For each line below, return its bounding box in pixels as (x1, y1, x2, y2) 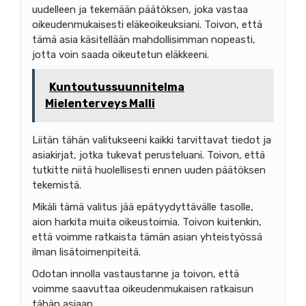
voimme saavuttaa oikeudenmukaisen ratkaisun (32, 282, 253, 295)
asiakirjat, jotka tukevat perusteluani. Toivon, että (32, 148, 265, 161)
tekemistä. (32, 178, 81, 191)
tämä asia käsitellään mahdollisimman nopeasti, (32, 33, 255, 46)
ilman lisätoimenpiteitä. (32, 245, 141, 258)
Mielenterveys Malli (45, 96, 155, 110)
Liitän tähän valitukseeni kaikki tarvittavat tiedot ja (32, 133, 271, 146)
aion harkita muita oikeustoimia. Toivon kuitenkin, (32, 215, 262, 228)
